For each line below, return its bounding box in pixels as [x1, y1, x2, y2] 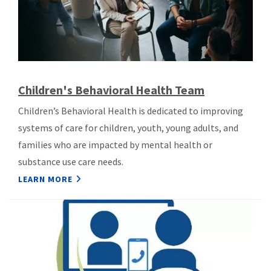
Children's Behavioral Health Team [18, 82, 204, 98]
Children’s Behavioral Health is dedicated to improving [18, 105, 243, 117]
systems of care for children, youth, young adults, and [18, 122, 238, 134]
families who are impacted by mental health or [18, 139, 212, 151]
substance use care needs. [18, 155, 123, 168]
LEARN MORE [18, 174, 73, 185]
